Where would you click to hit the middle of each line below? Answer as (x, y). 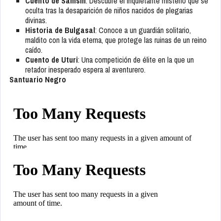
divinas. (36, 20)
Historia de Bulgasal (60, 30)
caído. (34, 50)
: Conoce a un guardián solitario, (143, 30)
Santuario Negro (38, 80)
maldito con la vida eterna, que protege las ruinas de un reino (116, 40)
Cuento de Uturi (52, 60)
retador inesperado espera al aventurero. (85, 70)
